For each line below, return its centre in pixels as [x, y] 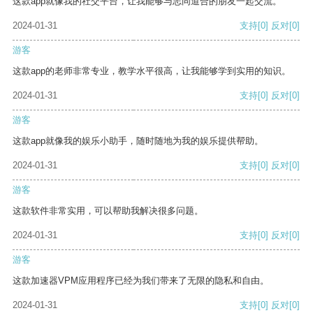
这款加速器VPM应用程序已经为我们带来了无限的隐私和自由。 [141, 281]
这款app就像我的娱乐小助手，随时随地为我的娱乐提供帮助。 [138, 141]
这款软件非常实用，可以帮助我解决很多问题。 [108, 211]
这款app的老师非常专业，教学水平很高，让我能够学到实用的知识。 [152, 71]
